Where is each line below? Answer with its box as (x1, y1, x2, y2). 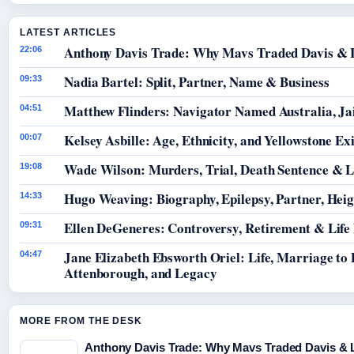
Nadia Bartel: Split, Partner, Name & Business (64, 72, 330, 92)
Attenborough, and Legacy (64, 263, 217, 284)
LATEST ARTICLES (20, 27, 117, 39)
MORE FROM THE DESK (20, 315, 143, 327)
